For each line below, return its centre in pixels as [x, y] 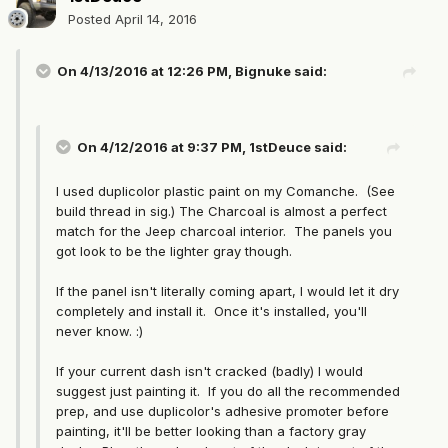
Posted [91, 19]
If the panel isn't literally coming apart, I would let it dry [227, 291]
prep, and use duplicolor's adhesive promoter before [222, 411]
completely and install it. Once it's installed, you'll [211, 311]
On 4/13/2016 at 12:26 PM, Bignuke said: [192, 71]
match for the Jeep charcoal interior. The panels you [224, 231]
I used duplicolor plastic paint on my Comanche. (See [225, 191]
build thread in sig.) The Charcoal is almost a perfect [221, 211]
